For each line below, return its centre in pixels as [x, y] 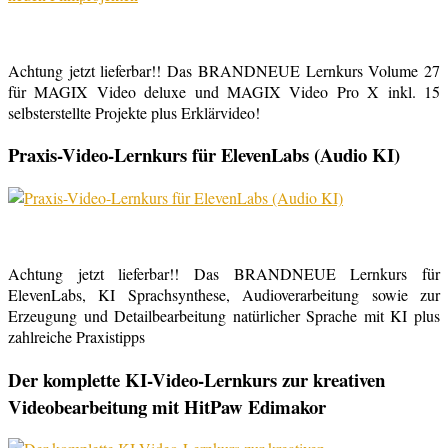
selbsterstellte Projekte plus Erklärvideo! [134, 112]
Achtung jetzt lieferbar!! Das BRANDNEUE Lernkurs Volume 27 [224, 70]
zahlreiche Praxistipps [76, 337]
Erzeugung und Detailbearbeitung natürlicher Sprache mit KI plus [224, 316]
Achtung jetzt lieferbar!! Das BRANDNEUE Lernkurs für [224, 274]
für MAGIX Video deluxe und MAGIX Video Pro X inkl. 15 [224, 91]
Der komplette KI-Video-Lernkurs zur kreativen [196, 379]
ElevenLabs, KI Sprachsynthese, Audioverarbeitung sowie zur [224, 295]
